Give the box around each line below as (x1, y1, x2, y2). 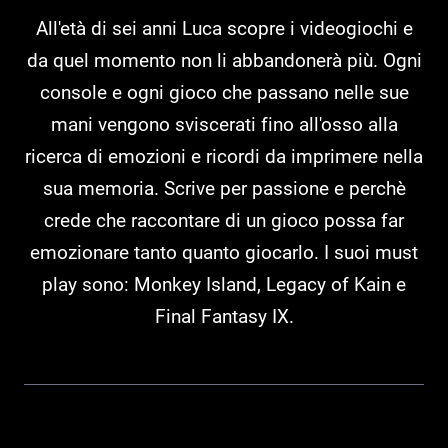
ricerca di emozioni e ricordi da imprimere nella (25, 145, 423, 169)
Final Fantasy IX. (154, 305, 294, 329)
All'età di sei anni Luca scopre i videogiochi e (35, 17, 413, 41)
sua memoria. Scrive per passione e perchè (42, 177, 406, 201)
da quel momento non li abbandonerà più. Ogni (26, 49, 422, 73)
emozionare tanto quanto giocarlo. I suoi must (30, 241, 418, 265)
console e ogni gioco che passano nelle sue (39, 81, 409, 105)
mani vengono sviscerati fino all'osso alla (50, 113, 398, 137)
